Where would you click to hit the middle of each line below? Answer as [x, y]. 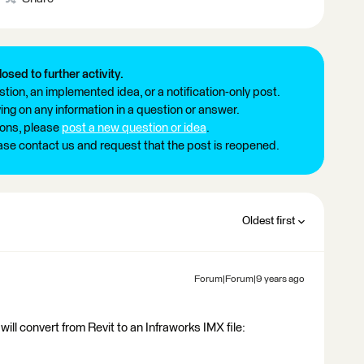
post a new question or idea [134, 128]
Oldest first [269, 221]
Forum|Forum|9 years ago [249, 279]
